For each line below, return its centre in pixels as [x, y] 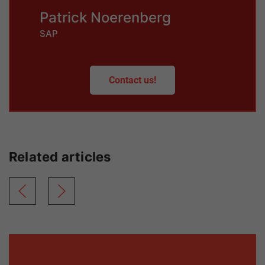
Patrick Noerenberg [105, 18]
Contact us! [132, 80]
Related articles [60, 157]
